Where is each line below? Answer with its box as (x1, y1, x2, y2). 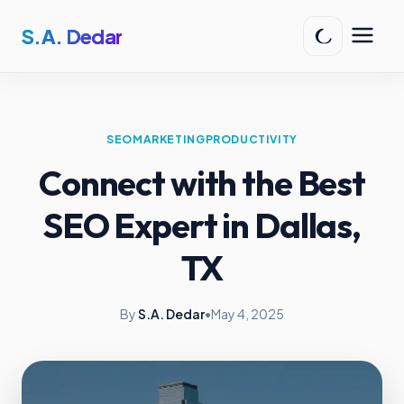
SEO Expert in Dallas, (43, 204, 361, 247)
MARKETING (133, 132, 206, 146)
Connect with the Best (39, 161, 365, 205)
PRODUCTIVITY (205, 132, 298, 146)
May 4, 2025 (211, 306, 284, 322)
